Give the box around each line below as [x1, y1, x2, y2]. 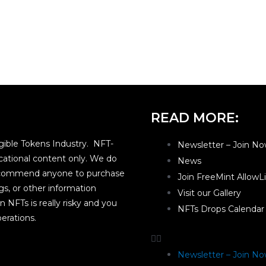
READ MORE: [151, 110, 239, 126]
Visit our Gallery [178, 188, 241, 199]
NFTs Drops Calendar [178, 204, 264, 215]
